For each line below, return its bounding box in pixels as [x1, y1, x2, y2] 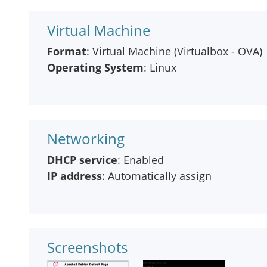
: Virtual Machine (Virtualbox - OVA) [86, 44, 262, 58]
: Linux [144, 60, 176, 74]
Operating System [47, 60, 144, 74]
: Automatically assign [102, 169, 212, 183]
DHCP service [47, 153, 117, 167]
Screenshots [47, 237, 128, 257]
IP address [47, 169, 102, 183]
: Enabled [117, 153, 164, 167]
